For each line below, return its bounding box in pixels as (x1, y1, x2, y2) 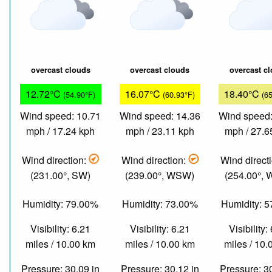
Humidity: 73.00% (121, 197, 198, 211)
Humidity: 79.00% (22, 197, 99, 211)
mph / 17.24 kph (26, 124, 95, 138)
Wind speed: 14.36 (119, 109, 200, 123)
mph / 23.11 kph (125, 124, 194, 138)
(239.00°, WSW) (125, 168, 195, 182)
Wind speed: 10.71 (20, 109, 101, 123)
